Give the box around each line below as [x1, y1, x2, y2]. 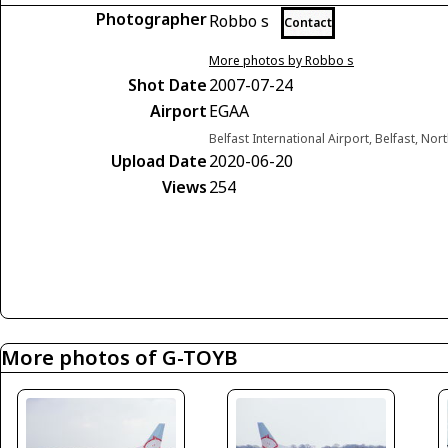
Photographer [96, 8, 207, 30]
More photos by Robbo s [209, 52, 354, 69]
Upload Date [111, 150, 207, 172]
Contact [284, 14, 332, 31]
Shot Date [128, 74, 207, 96]
